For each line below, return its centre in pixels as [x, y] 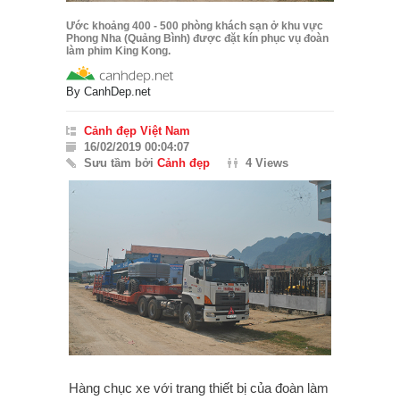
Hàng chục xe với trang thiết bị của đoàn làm [199, 388]
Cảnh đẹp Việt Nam [137, 131]
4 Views [267, 163]
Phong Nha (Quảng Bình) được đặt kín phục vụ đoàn [197, 39]
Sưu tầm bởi [121, 163]
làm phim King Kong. [118, 51]
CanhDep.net [117, 92]
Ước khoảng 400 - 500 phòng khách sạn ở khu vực [195, 26]
